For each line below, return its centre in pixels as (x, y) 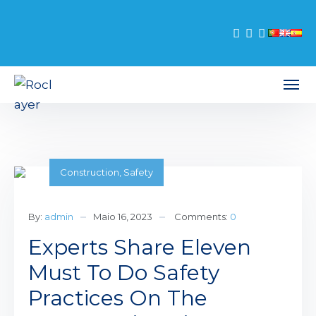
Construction (90, 172)
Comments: (202, 217)
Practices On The (118, 298)
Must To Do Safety (124, 273)
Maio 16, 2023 (123, 217)
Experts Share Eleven (140, 247)
